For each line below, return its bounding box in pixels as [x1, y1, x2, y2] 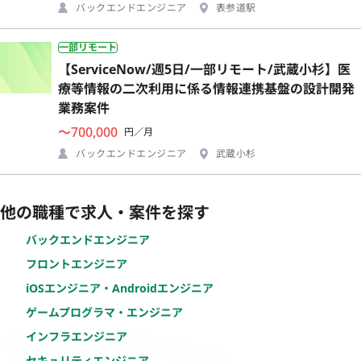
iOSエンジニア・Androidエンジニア [26, 280, 214, 296]
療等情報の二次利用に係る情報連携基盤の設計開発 [58, 79, 355, 98]
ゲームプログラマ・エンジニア [26, 304, 183, 320]
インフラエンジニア [26, 328, 127, 344]
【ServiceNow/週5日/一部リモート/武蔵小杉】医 [58, 60, 351, 78]
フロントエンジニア [26, 255, 127, 272]
